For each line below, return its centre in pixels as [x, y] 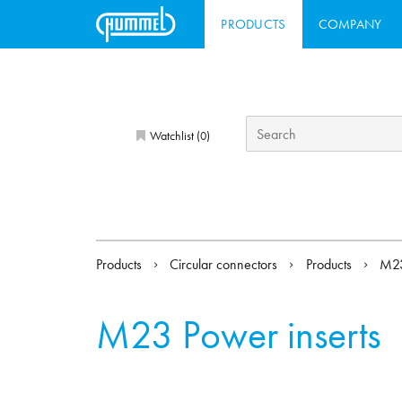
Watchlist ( [173, 135]
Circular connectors [226, 265]
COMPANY [350, 24]
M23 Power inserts [238, 335]
